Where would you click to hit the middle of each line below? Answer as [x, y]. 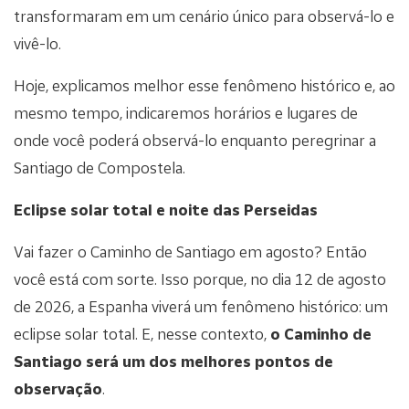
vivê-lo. [37, 43]
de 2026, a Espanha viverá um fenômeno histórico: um [201, 306]
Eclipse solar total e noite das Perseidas [166, 209]
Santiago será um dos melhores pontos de [173, 361]
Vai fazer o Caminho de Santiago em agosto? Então [190, 251]
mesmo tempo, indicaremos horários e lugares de [186, 112]
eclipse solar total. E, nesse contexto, [142, 333]
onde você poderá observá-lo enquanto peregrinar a [195, 140]
